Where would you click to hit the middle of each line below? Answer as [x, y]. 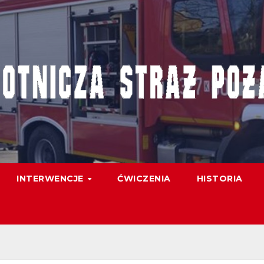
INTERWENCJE [51, 178]
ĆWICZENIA [144, 178]
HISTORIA [220, 178]
